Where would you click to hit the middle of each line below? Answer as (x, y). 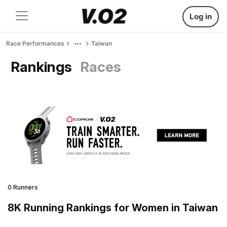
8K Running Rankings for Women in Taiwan (113, 207)
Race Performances (35, 43)
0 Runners (23, 187)
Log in (201, 16)
